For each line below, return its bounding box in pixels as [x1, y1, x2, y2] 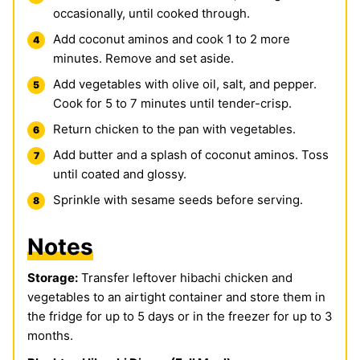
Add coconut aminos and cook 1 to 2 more [53, 31, 290, 47]
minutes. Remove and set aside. [53, 51, 234, 67]
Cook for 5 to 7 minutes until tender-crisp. [53, 96, 292, 112]
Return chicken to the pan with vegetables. [53, 121, 296, 137]
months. [27, 328, 76, 344]
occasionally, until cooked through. [53, 6, 250, 22]
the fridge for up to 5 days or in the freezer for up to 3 [27, 309, 333, 325]
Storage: [27, 270, 78, 286]
